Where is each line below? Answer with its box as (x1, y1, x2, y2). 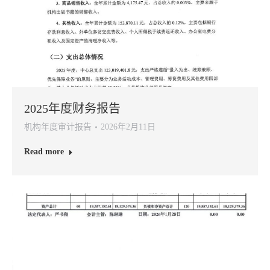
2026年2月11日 (101, 122, 155, 131)
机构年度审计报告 (24, 122, 92, 131)
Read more (24, 147, 64, 156)
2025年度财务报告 (24, 102, 121, 115)
